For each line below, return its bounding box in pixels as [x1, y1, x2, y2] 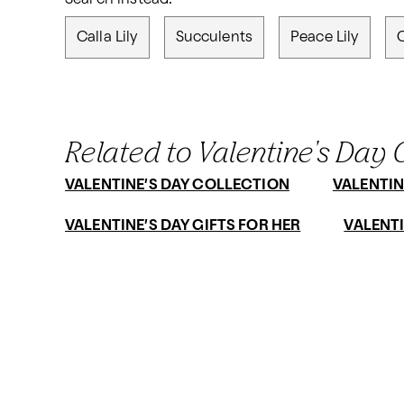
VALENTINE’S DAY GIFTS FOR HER [65, 219, 301, 233]
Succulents [175, 31, 252, 44]
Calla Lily [77, 31, 138, 44]
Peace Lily [290, 31, 359, 44]
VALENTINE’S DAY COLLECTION [65, 179, 289, 192]
